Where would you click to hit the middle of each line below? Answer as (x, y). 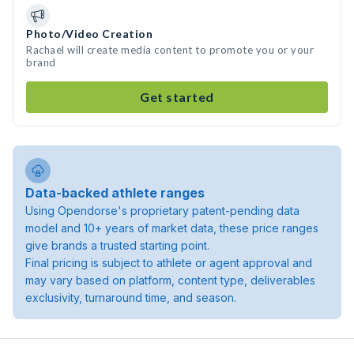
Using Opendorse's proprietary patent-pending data (162, 211)
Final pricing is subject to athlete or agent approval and (169, 263)
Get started (177, 97)
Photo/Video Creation (89, 34)
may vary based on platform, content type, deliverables (170, 280)
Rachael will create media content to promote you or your (170, 50)
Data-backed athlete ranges (115, 193)
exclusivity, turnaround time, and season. (131, 298)
